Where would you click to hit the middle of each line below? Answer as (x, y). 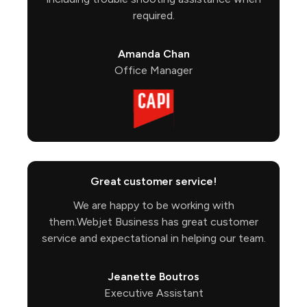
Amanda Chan (153, 53)
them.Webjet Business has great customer (153, 221)
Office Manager (153, 70)
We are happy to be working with (153, 205)
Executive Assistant (153, 293)
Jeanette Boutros (153, 276)
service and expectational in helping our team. (153, 238)
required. (153, 15)
